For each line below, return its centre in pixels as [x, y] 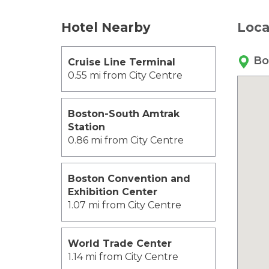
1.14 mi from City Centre [123, 257]
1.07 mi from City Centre [125, 205]
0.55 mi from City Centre [125, 75]
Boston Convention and [129, 179]
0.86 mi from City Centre [126, 140]
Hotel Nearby [106, 27]
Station [86, 127]
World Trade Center [120, 243]
